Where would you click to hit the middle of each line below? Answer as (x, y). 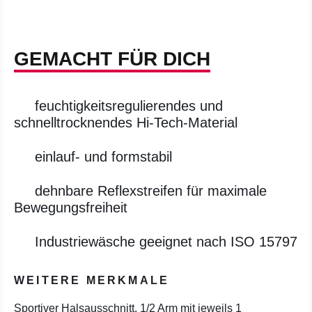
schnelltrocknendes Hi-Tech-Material (126, 123)
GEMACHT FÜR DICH (112, 59)
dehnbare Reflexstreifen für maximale (151, 191)
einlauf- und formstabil (103, 157)
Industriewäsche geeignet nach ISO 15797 (166, 242)
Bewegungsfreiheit (71, 208)
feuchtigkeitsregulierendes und (129, 106)
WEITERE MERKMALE (92, 280)
